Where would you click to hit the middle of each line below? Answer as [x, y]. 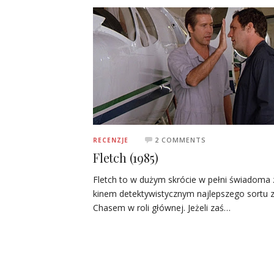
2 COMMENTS [180, 140]
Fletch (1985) [126, 158]
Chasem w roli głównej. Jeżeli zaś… [162, 208]
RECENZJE [111, 140]
